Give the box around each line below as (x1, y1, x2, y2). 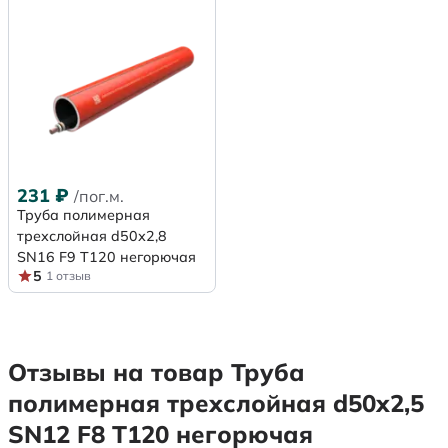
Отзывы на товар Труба (8, 356, 305, 387)
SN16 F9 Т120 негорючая (17, 247, 196, 266)
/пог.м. (74, 185, 124, 206)
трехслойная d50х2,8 (17, 226, 167, 245)
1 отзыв (46, 267, 91, 283)
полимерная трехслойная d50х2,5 (8, 387, 424, 418)
